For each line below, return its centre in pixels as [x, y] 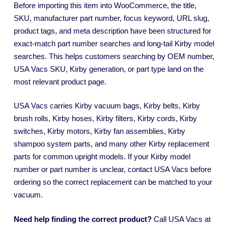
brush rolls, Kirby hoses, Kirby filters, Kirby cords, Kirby [105, 119]
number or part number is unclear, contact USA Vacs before [112, 169]
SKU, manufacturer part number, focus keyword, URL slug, [111, 18]
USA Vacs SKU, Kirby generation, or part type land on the [109, 69]
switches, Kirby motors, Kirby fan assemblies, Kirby [99, 131]
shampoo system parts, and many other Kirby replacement [111, 144]
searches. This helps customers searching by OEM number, [114, 56]
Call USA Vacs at [181, 219]
